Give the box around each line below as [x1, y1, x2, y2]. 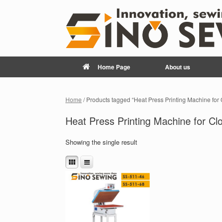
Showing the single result [65, 137, 137, 147]
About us [165, 62, 190, 71]
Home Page [98, 62, 130, 71]
